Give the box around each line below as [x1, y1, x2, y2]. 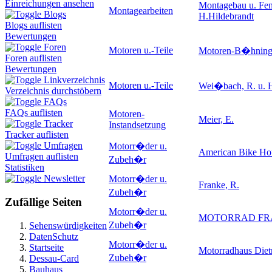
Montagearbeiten [109, 5, 173, 16]
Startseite [29, 242, 64, 253]
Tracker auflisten [5, 129, 69, 140]
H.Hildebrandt [199, 10, 254, 21]
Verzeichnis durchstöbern [5, 86, 101, 97]
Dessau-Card [29, 253, 79, 263]
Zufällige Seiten [5, 195, 82, 209]
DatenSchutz [29, 231, 78, 242]
